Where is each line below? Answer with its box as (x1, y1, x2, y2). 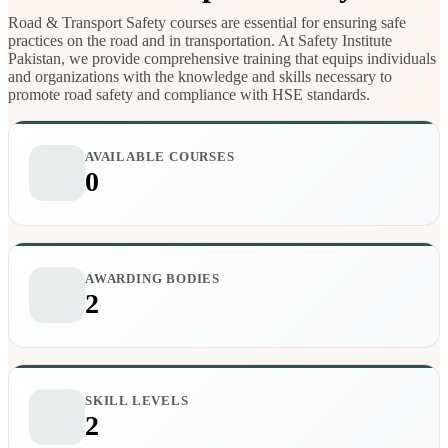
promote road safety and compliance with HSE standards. (8, 86, 370, 104)
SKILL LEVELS (85, 392, 189, 408)
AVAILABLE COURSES (85, 148, 235, 164)
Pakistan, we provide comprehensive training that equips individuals (8, 50, 436, 68)
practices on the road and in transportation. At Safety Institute (8, 32, 392, 50)
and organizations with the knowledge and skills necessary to (8, 68, 392, 86)
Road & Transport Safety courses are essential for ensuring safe (8, 14, 406, 32)
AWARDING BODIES (85, 270, 220, 286)
